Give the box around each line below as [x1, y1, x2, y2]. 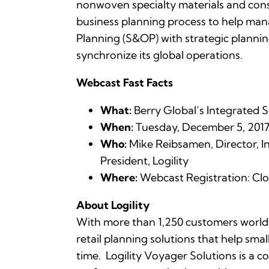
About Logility [76, 198, 150, 213]
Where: [100, 171, 138, 185]
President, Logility [100, 154, 189, 168]
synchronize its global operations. [76, 48, 243, 62]
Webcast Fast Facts [76, 76, 173, 90]
